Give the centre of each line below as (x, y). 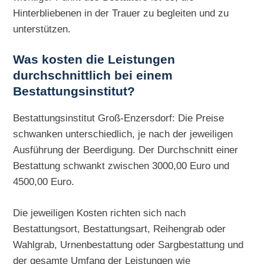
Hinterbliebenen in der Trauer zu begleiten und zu (121, 13)
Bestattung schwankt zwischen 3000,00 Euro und (121, 165)
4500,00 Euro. (44, 181)
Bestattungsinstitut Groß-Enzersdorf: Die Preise (119, 118)
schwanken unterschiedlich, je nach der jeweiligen (123, 133)
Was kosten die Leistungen (94, 60)
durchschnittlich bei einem (93, 76)
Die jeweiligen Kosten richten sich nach (100, 212)
